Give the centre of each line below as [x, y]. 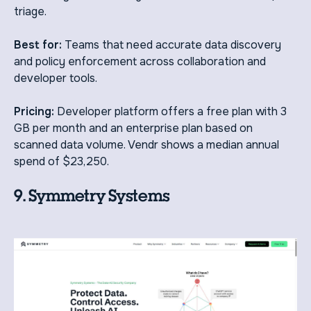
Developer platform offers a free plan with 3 [172, 111]
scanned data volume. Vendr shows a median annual [146, 144]
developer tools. [56, 78]
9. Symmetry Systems [92, 195]
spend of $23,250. [61, 161]
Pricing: [35, 111]
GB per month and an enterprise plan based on [133, 128]
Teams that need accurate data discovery [171, 44]
